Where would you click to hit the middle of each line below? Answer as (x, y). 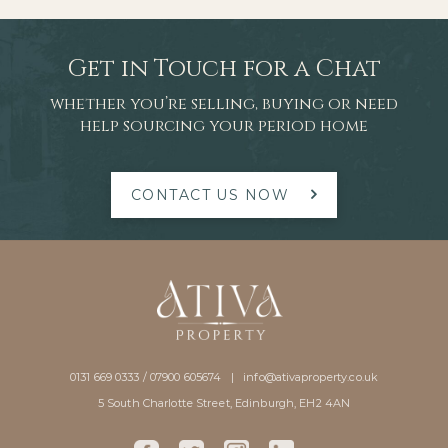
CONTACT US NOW (210, 195)
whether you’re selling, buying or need (224, 104)
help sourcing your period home (224, 126)
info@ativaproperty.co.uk (311, 377)
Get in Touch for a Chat (224, 69)
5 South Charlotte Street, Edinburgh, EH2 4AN (224, 403)
